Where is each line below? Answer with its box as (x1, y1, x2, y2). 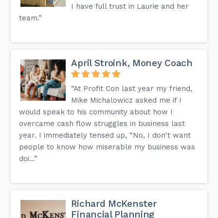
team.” (19, 13, 42, 22)
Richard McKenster (71, 198, 157, 209)
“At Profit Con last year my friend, (71, 84, 193, 93)
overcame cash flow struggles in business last (19, 119, 185, 128)
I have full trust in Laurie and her (71, 1, 189, 11)
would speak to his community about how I (19, 107, 173, 116)
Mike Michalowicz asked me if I (71, 95, 182, 105)
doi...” (19, 154, 38, 163)
